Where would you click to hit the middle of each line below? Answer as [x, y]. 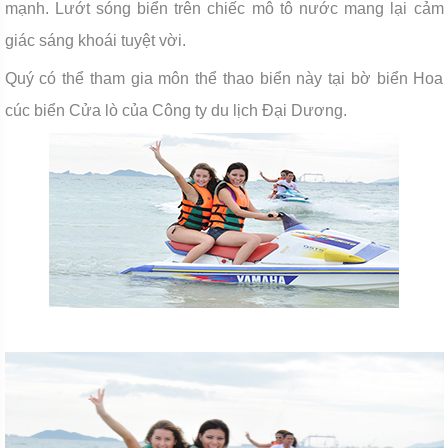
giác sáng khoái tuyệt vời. [95, 40]
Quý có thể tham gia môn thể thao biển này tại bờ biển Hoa [224, 78]
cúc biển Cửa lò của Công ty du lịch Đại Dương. [175, 110]
